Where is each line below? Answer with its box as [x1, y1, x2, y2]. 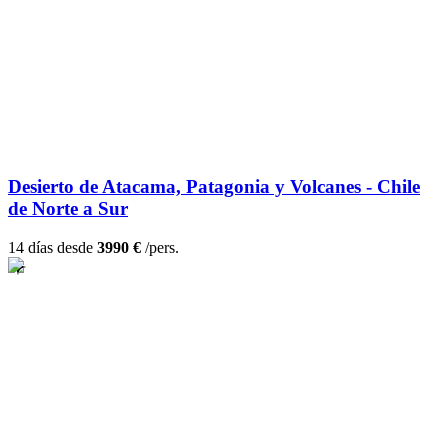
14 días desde [8, 239, 97, 257]
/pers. [141, 239, 179, 257]
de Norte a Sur [8, 198, 128, 220]
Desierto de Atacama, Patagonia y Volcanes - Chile [8, 176, 420, 198]
